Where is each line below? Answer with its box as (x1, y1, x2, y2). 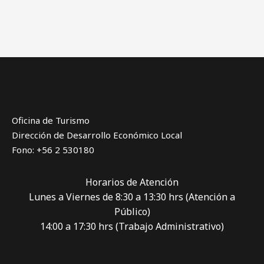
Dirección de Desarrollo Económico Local (12, 129, 182, 141)
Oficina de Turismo (12, 114, 90, 127)
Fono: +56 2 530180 (12, 144, 94, 156)
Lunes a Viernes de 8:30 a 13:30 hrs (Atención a (29, 190, 235, 204)
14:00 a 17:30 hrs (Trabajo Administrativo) (40, 220, 224, 233)
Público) (114, 205, 150, 219)
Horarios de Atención (85, 176, 179, 189)
